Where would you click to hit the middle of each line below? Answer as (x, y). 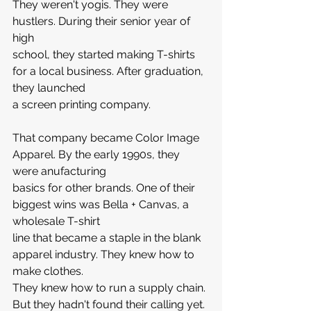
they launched (50, 88)
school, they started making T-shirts (105, 54)
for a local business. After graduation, (109, 71)
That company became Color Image (107, 138)
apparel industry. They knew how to (105, 254)
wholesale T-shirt (58, 221)
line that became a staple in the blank (108, 238)
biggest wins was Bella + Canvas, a (102, 204)
